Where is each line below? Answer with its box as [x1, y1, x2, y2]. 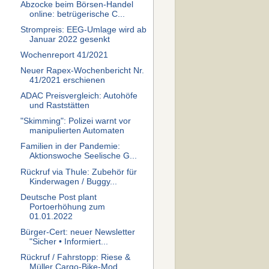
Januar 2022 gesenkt [29, 34, 110, 44]
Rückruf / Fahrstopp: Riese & [20, 252, 130, 262]
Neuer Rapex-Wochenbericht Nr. [20, 66, 144, 75]
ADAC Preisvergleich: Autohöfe [20, 91, 138, 101]
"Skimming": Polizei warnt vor [20, 116, 131, 126]
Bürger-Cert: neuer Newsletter [20, 227, 135, 237]
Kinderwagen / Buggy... [29, 177, 117, 186]
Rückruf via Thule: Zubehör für [20, 167, 137, 177]
